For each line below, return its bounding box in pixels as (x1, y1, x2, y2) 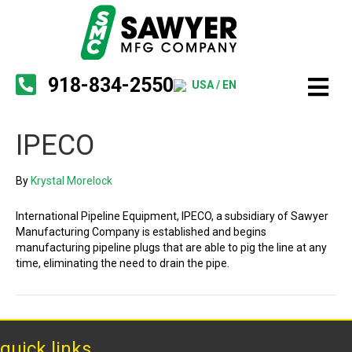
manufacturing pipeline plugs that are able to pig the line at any (16, 241, 327, 254)
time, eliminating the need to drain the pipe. (16, 257, 229, 269)
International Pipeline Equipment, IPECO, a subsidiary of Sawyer (16, 210, 328, 222)
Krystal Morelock (31, 174, 112, 187)
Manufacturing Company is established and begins (16, 225, 266, 238)
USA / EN (192, 78, 236, 91)
